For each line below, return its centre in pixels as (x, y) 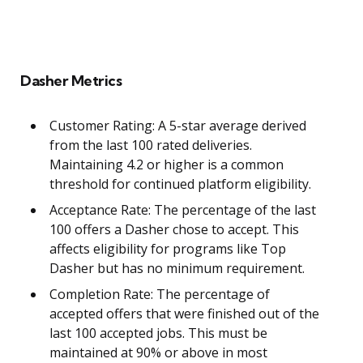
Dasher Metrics (71, 81)
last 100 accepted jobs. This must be (158, 333)
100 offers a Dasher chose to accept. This (174, 230)
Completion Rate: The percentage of (160, 295)
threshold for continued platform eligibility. (180, 184)
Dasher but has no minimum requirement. (177, 269)
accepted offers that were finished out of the (184, 314)
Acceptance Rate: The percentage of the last (183, 210)
